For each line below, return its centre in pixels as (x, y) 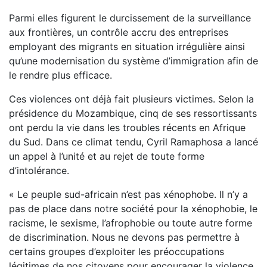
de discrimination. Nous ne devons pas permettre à (124, 237)
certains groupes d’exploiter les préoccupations (117, 252)
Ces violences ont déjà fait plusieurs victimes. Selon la (131, 99)
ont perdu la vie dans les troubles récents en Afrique (127, 128)
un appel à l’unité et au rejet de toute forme (107, 156)
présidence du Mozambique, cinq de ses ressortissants (133, 114)
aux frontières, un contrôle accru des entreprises (119, 32)
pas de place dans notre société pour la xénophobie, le (133, 209)
